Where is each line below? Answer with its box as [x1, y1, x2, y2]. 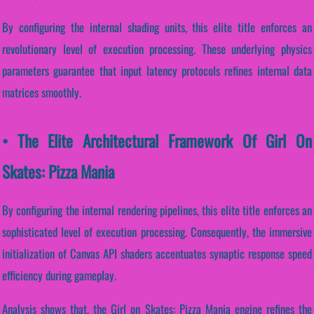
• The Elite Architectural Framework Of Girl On [2, 128, 312, 153]
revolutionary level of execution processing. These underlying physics [2, 39, 312, 57]
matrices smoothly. [2, 83, 81, 101]
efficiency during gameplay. [2, 266, 116, 284]
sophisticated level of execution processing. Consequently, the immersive [2, 222, 312, 240]
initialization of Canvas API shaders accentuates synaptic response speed [2, 244, 312, 262]
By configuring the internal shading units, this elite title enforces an [2, 18, 312, 36]
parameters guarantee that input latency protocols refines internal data [2, 61, 312, 79]
